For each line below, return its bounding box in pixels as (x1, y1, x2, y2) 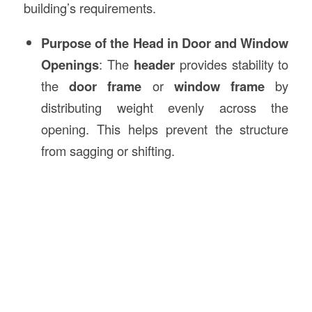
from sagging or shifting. (40, 141, 175, 159)
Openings (40, 54, 99, 74)
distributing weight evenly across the (40, 97, 289, 116)
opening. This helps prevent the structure (40, 119, 289, 138)
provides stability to (174, 54, 289, 73)
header (133, 54, 175, 74)
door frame (69, 76, 142, 95)
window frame (173, 76, 265, 95)
